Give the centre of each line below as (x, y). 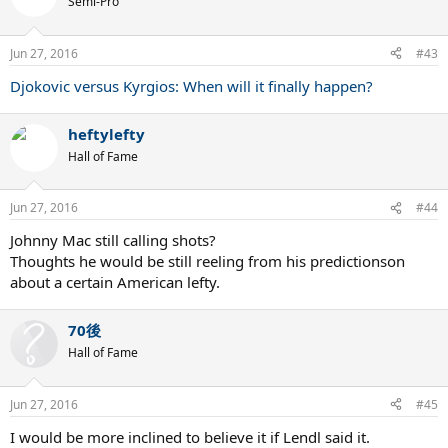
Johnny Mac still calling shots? (113, 240)
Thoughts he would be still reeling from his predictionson (207, 261)
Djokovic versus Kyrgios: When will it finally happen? (191, 85)
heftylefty (106, 133)
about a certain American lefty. (115, 282)
